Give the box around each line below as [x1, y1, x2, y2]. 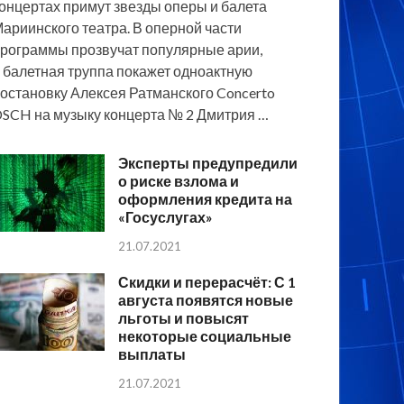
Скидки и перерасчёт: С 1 [118, 272, 297, 290]
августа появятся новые [118, 290, 294, 308]
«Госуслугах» [118, 208, 214, 226]
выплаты [118, 344, 187, 363]
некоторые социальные [118, 326, 292, 344]
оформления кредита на [118, 190, 293, 208]
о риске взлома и [118, 172, 240, 190]
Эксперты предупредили [118, 154, 298, 172]
